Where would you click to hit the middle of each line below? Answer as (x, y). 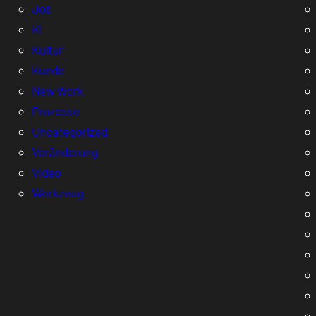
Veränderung (64, 151)
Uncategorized (69, 131)
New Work (57, 90)
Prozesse (55, 110)
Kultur (47, 49)
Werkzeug (57, 192)
